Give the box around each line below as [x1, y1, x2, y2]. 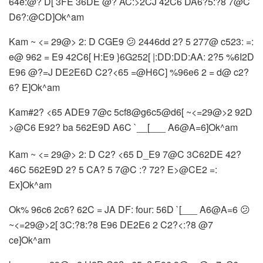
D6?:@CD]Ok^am [9, 9, 84, 23]
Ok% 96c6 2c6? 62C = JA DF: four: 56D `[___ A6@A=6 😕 [9, 202, 250, 216]
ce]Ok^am [9, 232, 50, 247]
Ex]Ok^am [9, 177, 52, 191]
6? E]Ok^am [9, 80, 60, 94]
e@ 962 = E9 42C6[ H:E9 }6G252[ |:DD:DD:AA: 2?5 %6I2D [9, 49, 254, 63]
